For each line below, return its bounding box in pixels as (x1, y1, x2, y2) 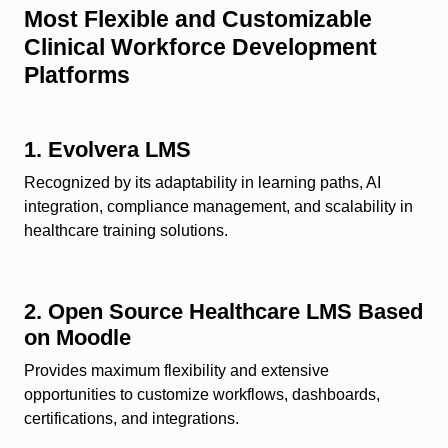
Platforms (24, 62, 130, 89)
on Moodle (24, 325, 131, 351)
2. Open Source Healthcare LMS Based (24, 299, 423, 325)
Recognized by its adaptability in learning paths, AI (24, 174, 381, 192)
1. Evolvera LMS (24, 137, 191, 163)
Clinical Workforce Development (24, 34, 377, 61)
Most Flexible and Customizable (24, 6, 372, 33)
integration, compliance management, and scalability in (24, 198, 413, 216)
